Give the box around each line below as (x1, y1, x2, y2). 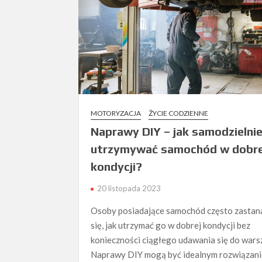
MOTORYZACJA (91, 109, 142, 118)
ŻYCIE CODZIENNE (149, 109, 209, 118)
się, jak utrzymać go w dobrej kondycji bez (91, 220, 251, 231)
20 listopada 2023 (97, 184, 161, 194)
